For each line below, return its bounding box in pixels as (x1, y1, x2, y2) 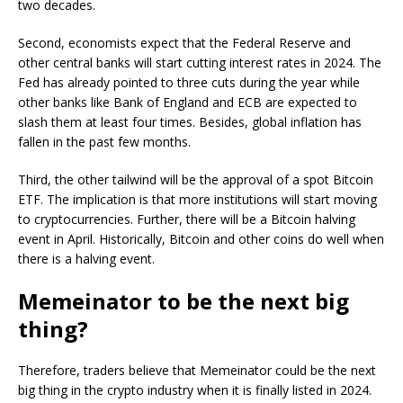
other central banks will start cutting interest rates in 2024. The (18, 54, 381, 71)
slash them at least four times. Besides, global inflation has (18, 113, 362, 130)
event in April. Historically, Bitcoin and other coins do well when (18, 230, 384, 247)
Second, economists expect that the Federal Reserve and (18, 34, 351, 51)
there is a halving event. (18, 250, 155, 267)
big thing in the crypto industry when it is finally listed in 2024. (18, 381, 372, 399)
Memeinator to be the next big (18, 286, 349, 316)
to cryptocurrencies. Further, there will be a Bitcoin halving (18, 210, 355, 228)
